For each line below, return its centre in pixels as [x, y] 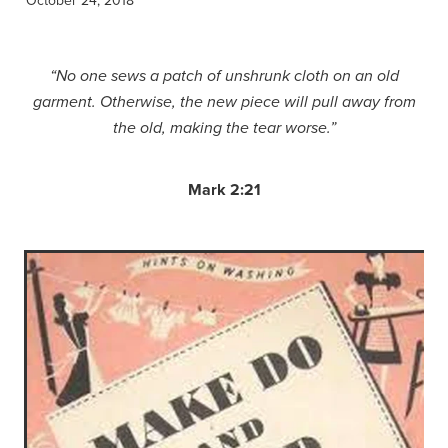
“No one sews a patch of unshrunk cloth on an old [224, 76]
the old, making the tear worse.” [224, 128]
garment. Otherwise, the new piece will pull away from [224, 102]
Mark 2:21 [224, 189]
